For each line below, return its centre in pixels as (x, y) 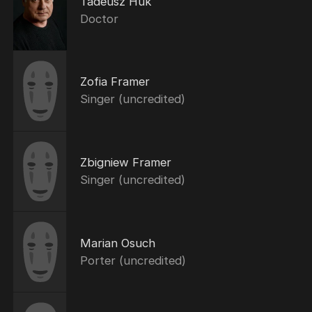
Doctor (99, 18)
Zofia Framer (115, 82)
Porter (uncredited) (133, 260)
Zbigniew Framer (125, 162)
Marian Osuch (117, 243)
